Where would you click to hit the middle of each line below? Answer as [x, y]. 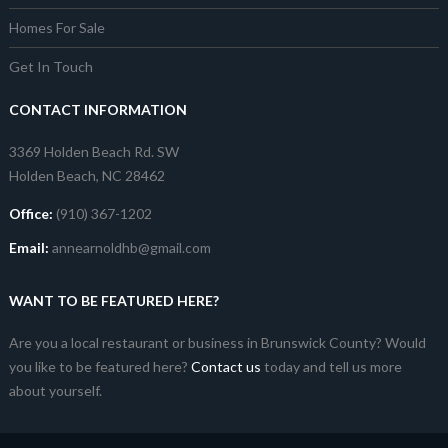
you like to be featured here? [99, 367]
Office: [30, 214]
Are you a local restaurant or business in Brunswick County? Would [217, 343]
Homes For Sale [56, 28]
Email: [28, 248]
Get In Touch [50, 67]
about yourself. [55, 391]
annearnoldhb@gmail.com [131, 248]
